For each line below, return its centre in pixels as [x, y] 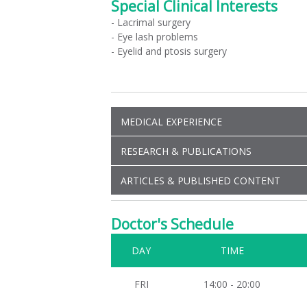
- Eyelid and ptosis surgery [169, 51]
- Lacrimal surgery [150, 23]
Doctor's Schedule [173, 224]
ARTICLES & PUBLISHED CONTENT [200, 180]
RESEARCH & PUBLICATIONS [186, 151]
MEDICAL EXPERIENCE [171, 121]
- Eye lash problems [154, 37]
